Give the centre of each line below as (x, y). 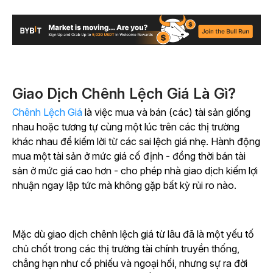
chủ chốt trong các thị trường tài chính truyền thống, (126, 249)
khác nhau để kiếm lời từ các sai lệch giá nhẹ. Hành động (136, 142)
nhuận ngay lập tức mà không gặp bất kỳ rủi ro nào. (124, 186)
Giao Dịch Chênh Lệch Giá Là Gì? (124, 94)
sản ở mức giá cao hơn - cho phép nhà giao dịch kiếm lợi (135, 171)
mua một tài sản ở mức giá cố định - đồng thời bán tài (129, 156)
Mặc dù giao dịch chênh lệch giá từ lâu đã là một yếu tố (133, 234)
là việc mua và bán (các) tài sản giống (166, 112)
